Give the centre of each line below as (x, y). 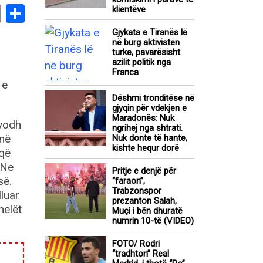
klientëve (129, 10)
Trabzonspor (137, 191)
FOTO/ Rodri (136, 244)
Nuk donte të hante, (150, 138)
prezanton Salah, (144, 201)
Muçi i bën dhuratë (147, 211)
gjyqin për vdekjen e (149, 108)
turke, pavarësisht (146, 53)
